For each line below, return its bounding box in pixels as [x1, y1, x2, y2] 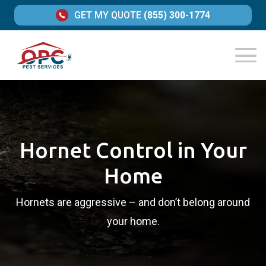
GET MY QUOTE [74, 9, 141, 21]
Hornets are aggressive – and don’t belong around [16, 196, 250, 209]
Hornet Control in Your [19, 138, 247, 163]
